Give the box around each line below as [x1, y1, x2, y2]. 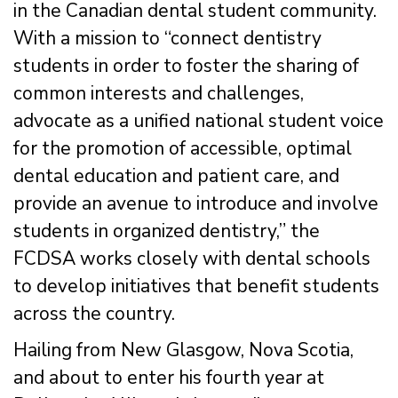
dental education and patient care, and [13, 163, 339, 188]
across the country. [13, 300, 175, 326]
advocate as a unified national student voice [13, 107, 384, 133]
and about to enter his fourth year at [13, 364, 324, 390]
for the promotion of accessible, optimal [13, 135, 352, 161]
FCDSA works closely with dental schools [13, 245, 370, 271]
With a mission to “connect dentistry [13, 25, 322, 51]
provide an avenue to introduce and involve [13, 190, 378, 216]
